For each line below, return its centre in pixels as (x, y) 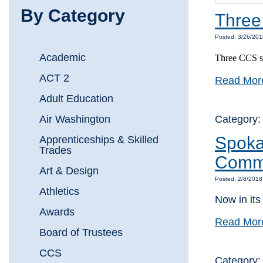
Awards (57, 212)
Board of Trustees (81, 233)
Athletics (59, 192)
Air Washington (75, 119)
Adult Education (76, 99)
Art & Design (69, 171)
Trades (55, 151)
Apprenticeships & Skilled (99, 140)
